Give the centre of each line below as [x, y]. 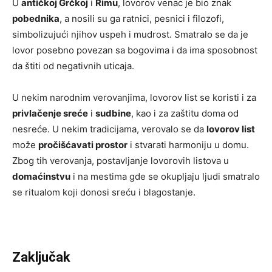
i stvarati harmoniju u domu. [188, 145]
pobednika [36, 19]
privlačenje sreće [50, 114]
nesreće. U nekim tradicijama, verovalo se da [109, 129]
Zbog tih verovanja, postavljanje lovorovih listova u [121, 161]
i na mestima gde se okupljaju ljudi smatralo [165, 177]
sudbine [113, 114]
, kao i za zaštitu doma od [185, 114]
